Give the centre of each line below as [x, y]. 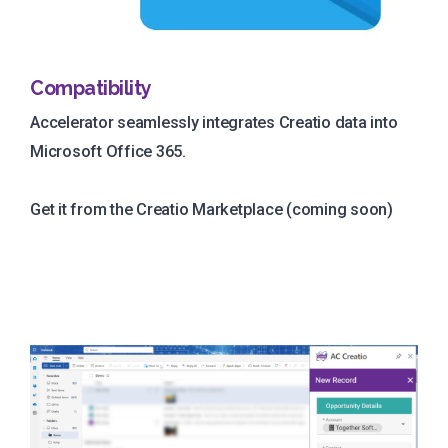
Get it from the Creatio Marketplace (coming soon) [212, 210]
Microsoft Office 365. [108, 152]
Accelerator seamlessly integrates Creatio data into [214, 123]
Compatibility [91, 89]
